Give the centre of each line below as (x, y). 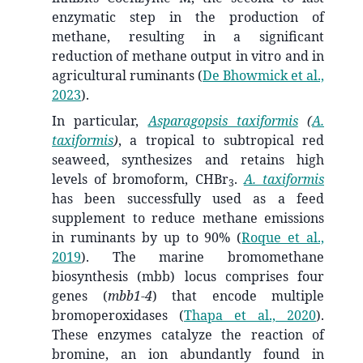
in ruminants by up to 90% (145, 238)
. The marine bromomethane (205, 257)
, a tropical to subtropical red (221, 141)
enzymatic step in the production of (188, 17)
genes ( (80, 296)
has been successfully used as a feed (188, 199)
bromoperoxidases (115, 316)
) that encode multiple (238, 296)
